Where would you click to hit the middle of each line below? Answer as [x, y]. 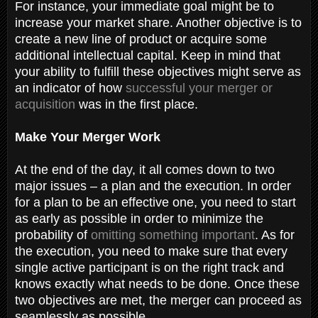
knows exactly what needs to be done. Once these [157, 284]
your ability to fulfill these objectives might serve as [158, 71]
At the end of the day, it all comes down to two [145, 169]
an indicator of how [70, 88]
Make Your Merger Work [88, 137]
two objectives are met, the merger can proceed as [158, 300]
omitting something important [173, 235]
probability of [53, 235]
